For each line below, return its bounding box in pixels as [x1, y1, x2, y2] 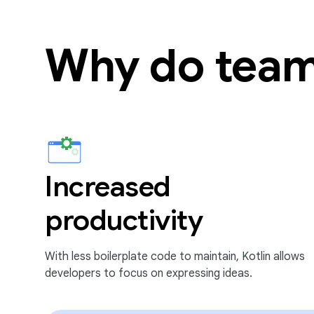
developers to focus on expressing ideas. [45, 266, 252, 280]
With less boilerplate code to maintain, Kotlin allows [45, 250, 305, 264]
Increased [45, 169, 171, 204]
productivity [45, 203, 203, 238]
